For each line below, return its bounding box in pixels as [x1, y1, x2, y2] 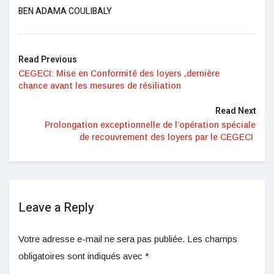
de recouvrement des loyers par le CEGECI [80, 131, 256, 142]
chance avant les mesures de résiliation [18, 80, 183, 91]
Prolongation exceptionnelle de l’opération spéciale [45, 119, 256, 130]
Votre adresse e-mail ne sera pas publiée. [18, 233, 185, 244]
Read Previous [18, 53, 77, 66]
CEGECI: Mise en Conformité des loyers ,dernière [18, 68, 220, 78]
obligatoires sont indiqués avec [18, 250, 145, 261]
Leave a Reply [18, 198, 94, 217]
